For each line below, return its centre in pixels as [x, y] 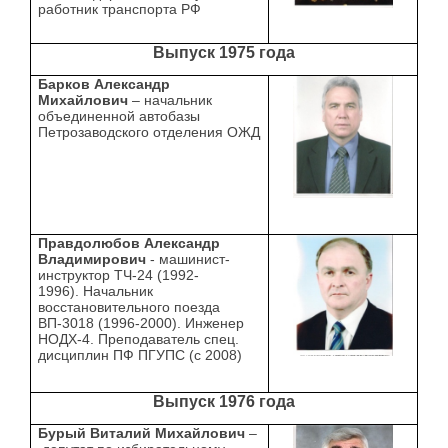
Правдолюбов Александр [129, 243]
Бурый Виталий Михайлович [142, 433]
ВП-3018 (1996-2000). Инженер [141, 323]
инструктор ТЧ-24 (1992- [119, 275]
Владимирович [92, 259]
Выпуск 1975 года [224, 53]
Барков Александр [104, 84]
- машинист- [188, 259]
